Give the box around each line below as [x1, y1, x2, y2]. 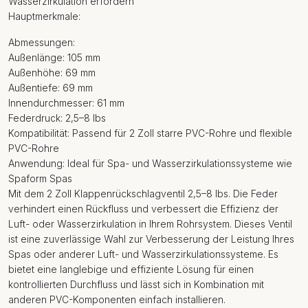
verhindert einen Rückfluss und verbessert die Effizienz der [8, 203, 278, 214]
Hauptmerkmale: [8, 10, 80, 22]
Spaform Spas [8, 173, 72, 184]
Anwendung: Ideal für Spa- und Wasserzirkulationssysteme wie [8, 157, 292, 169]
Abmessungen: [8, 36, 75, 48]
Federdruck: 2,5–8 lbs [8, 112, 106, 124]
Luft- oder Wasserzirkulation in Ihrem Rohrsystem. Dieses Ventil [8, 218, 292, 230]
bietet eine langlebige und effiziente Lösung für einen [8, 263, 254, 275]
